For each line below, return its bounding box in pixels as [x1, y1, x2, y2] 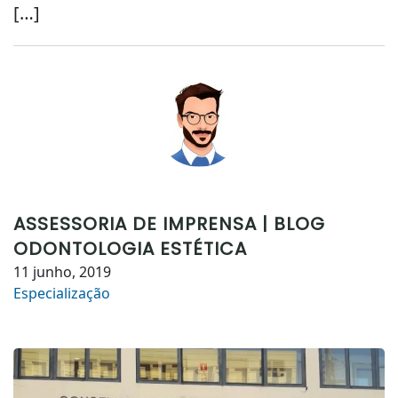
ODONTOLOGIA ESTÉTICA [13, 236, 247, 261]
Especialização [13, 283, 110, 303]
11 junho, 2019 [13, 262, 111, 282]
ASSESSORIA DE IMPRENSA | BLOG [13, 211, 325, 236]
